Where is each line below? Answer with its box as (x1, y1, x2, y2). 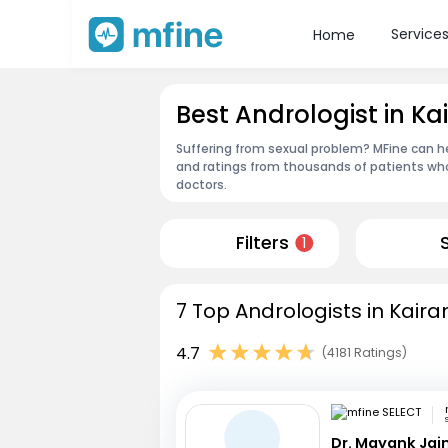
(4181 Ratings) (322, 344, 407, 362)
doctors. (176, 175, 227, 193)
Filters (235, 231, 289, 256)
